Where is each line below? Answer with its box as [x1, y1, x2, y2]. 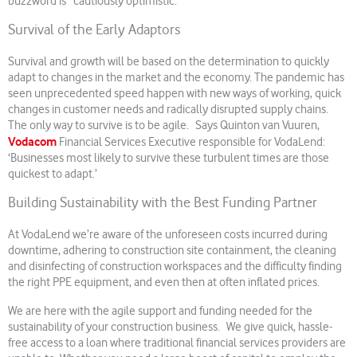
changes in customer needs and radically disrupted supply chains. [8, 103, 328, 117]
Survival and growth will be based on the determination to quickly [8, 55, 329, 69]
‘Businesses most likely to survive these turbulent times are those [8, 151, 329, 166]
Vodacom [8, 135, 57, 150]
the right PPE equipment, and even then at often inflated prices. [8, 276, 320, 290]
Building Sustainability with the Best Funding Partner [8, 195, 317, 212]
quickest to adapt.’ [8, 167, 97, 182]
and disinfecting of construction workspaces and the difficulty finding [8, 260, 342, 274]
